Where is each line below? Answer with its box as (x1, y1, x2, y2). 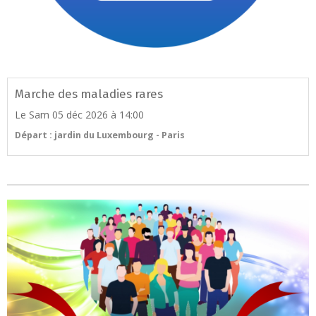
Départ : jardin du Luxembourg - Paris (15, 128, 185, 141)
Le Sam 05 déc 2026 (15, 107, 108, 121)
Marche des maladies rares (15, 86, 163, 101)
